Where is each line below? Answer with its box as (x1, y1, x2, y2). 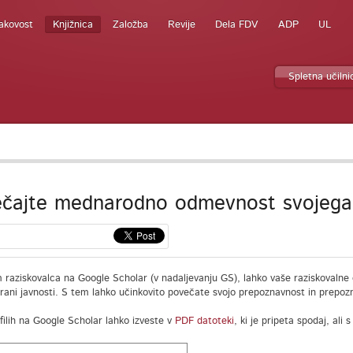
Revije (168, 20, 195, 30)
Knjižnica (53, 20, 93, 30)
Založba (113, 20, 148, 30)
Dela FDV (215, 20, 258, 30)
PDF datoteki (174, 316, 234, 326)
